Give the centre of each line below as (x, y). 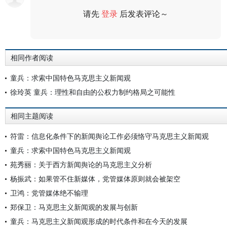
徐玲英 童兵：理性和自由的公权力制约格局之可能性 (93, 92)
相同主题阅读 (32, 116)
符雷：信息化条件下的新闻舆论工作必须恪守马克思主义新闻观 (109, 136)
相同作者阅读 (32, 58)
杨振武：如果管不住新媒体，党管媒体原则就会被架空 (95, 179)
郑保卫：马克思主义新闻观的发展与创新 (74, 207)
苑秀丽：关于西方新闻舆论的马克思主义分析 (81, 164)
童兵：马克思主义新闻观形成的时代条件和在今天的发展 (99, 221)
